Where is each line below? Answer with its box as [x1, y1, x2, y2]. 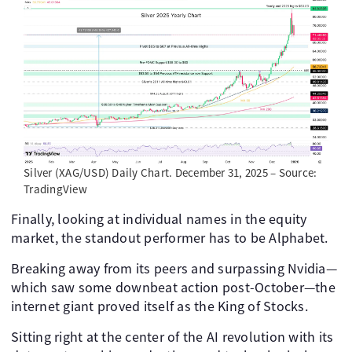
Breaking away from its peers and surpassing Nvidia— [11, 258, 337, 277]
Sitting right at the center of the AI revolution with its [11, 327, 334, 346]
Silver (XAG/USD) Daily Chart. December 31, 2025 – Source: [24, 164, 317, 180]
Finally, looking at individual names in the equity [11, 209, 307, 228]
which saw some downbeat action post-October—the [11, 277, 335, 296]
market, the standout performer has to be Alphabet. [11, 228, 328, 247]
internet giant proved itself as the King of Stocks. [11, 296, 308, 315]
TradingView [24, 181, 87, 196]
